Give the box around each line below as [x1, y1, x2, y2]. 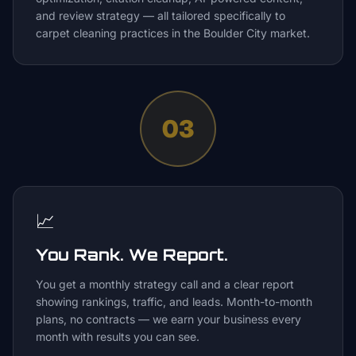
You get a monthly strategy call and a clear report [36, 277, 294, 291]
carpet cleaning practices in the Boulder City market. [36, 26, 310, 40]
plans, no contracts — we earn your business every [36, 312, 301, 326]
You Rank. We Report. [36, 245, 228, 265]
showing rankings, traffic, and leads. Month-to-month [36, 295, 312, 308]
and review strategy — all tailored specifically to [36, 9, 285, 22]
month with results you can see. [36, 330, 199, 343]
